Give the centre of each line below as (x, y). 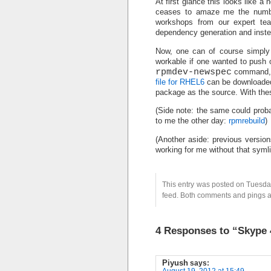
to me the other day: (192, 121)
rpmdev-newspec (194, 72)
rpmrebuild (247, 121)
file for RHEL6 (180, 82)
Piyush (175, 263)
